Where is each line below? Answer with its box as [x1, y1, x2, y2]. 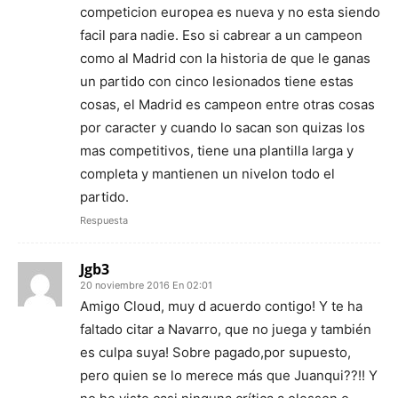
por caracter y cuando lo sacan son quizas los [80, 118, 365, 136]
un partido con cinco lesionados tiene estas [80, 72, 354, 90]
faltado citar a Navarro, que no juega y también [80, 320, 371, 338]
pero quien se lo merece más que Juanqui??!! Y [80, 366, 378, 384]
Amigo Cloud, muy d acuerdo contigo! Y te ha [80, 297, 362, 314]
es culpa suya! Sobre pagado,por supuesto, [80, 343, 351, 361]
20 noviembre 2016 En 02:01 [80, 278, 212, 291]
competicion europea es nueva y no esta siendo [80, 3, 380, 20]
